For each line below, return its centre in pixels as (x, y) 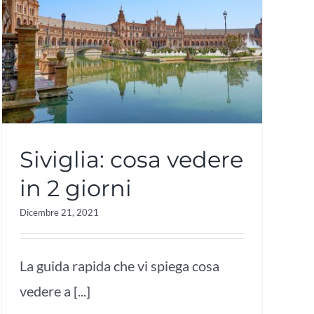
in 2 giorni (76, 188)
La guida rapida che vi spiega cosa (120, 265)
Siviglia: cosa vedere (131, 159)
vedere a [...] (55, 291)
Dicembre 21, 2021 (59, 212)
